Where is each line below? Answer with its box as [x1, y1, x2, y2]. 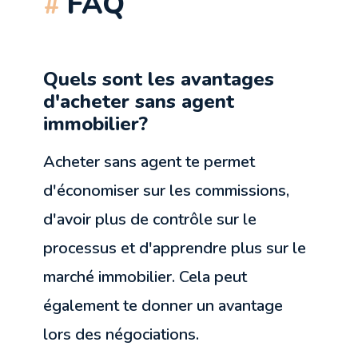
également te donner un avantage [43, 295, 284, 317]
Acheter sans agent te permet [43, 151, 256, 173]
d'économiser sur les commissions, [43, 180, 290, 202]
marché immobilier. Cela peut [43, 266, 248, 288]
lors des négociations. [43, 324, 200, 346]
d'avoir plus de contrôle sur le [43, 209, 257, 231]
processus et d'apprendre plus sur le [43, 237, 307, 260]
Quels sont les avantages [43, 66, 275, 93]
